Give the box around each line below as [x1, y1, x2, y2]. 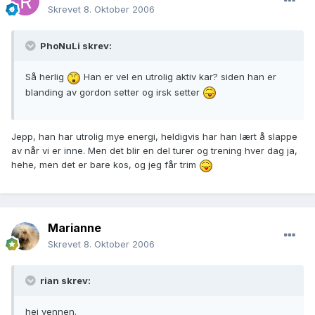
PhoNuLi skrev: [38, 40, 112, 52]
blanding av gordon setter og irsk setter [25, 86, 202, 98]
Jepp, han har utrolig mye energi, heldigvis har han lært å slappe [11, 131, 297, 143]
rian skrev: [38, 275, 91, 287]
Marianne [48, 221, 101, 236]
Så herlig [25, 71, 67, 83]
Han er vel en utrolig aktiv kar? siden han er [81, 71, 276, 83]
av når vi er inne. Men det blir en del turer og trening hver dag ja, [11, 145, 297, 157]
